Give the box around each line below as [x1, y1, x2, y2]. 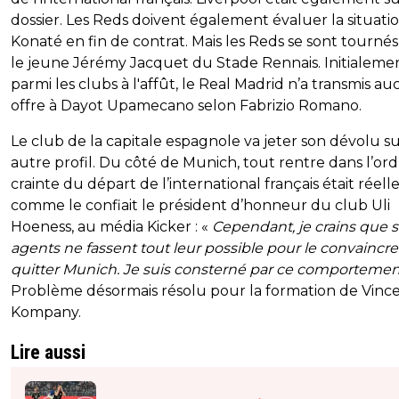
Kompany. [11, 304, 81, 322]
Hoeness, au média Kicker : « [11, 218, 212, 236]
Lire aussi [11, 341, 85, 364]
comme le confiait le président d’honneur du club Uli [11, 197, 390, 215]
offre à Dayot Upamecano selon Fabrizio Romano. [11, 97, 362, 115]
